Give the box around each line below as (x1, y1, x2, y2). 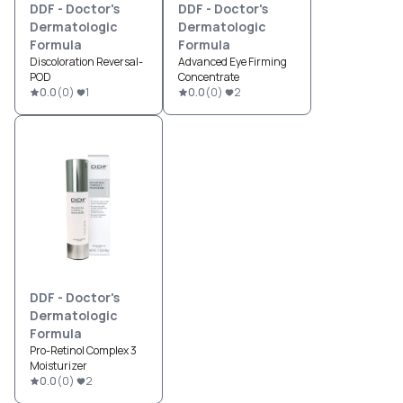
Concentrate (178, 69, 239, 85)
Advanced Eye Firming (178, 54, 287, 70)
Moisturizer (30, 358, 87, 374)
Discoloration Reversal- (30, 54, 143, 70)
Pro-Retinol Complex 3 (30, 343, 137, 359)
